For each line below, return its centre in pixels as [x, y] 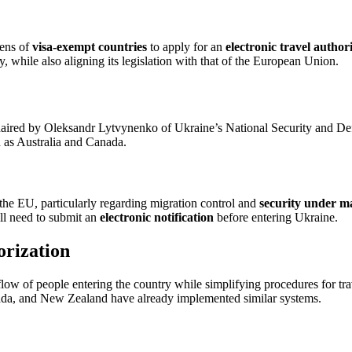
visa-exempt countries [90, 47]
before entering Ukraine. [276, 217]
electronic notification [157, 217]
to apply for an [186, 47]
